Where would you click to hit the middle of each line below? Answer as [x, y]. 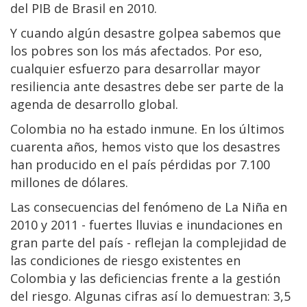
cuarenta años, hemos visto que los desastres [145, 146]
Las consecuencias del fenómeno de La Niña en [149, 207]
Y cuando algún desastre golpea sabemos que [146, 33]
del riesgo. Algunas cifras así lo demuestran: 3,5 [150, 296]
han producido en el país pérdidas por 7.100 [140, 164]
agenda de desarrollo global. [94, 104]
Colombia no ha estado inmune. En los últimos [147, 128]
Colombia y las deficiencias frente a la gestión [145, 278]
